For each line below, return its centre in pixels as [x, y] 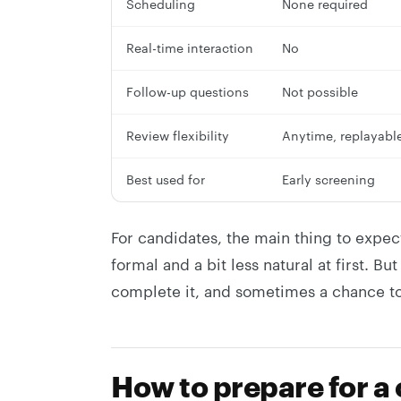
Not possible [320, 91]
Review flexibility [178, 135]
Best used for [166, 179]
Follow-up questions [188, 91]
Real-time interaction [190, 47]
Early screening [328, 179]
